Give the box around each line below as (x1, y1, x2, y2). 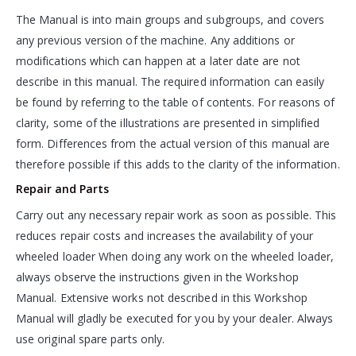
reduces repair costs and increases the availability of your (16, 228, 314, 244)
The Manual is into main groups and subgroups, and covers (16, 12, 324, 28)
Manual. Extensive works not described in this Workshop (16, 290, 308, 306)
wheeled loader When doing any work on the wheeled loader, (16, 249, 334, 265)
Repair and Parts (16, 181, 109, 197)
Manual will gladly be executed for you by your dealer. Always (16, 311, 334, 327)
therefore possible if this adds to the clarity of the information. (16, 157, 340, 172)
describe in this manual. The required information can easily (16, 74, 325, 90)
